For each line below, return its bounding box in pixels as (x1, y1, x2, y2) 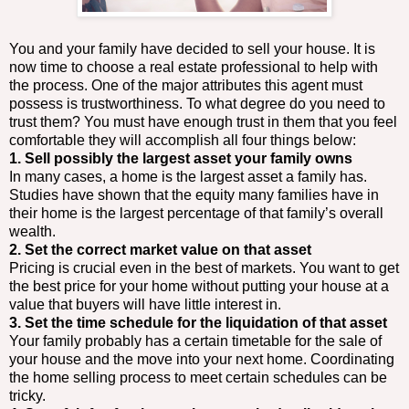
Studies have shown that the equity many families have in (9, 187, 379, 204)
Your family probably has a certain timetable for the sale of (9, 333, 382, 350)
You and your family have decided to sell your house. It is (9, 41, 375, 58)
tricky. (9, 388, 46, 404)
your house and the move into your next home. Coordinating (9, 351, 394, 368)
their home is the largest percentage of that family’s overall (9, 205, 383, 222)
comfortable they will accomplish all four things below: (9, 132, 356, 149)
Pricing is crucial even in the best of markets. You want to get (9, 260, 399, 277)
